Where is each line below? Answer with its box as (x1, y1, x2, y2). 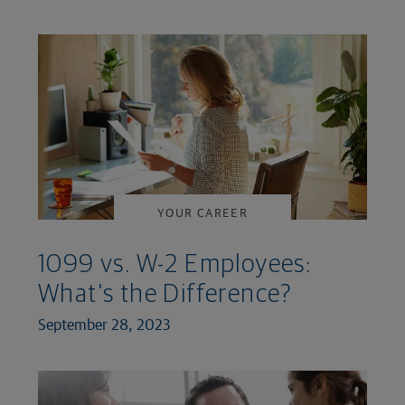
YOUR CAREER (156, 205, 249, 221)
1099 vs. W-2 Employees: (38, 251, 312, 278)
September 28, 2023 (38, 315, 171, 333)
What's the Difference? (38, 281, 293, 307)
